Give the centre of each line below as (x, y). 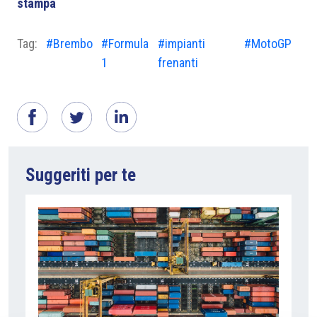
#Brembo (69, 44)
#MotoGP (268, 44)
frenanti (178, 63)
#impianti (182, 44)
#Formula (125, 44)
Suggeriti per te (81, 175)
